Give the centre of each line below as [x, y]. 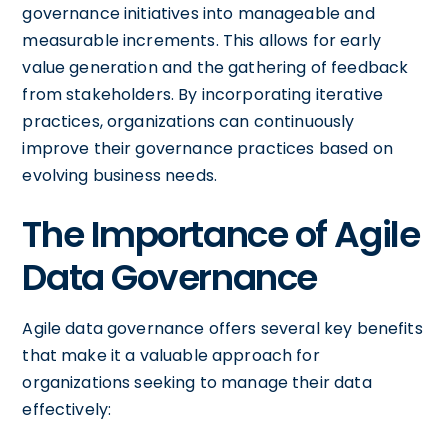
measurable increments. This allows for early [201, 40]
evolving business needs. [119, 175]
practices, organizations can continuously [188, 121]
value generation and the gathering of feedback [215, 67]
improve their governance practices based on [207, 148]
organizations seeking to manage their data [197, 382]
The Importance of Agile [221, 234]
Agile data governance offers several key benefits [222, 328]
